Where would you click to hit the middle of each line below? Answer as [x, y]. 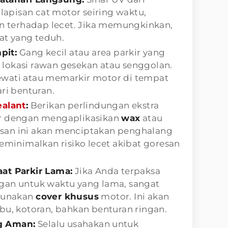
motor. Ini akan [134, 196]
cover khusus [67, 196]
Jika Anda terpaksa [116, 171]
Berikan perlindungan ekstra [94, 105]
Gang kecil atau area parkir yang [91, 52]
